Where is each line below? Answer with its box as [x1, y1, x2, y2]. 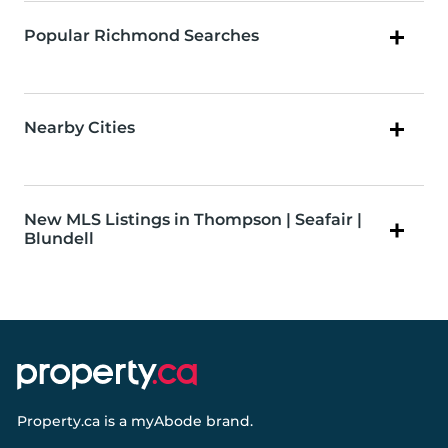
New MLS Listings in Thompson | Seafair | [24, 210, 362, 230]
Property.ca [17, 412, 100, 431]
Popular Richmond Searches [24, 26, 259, 46]
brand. [202, 412, 253, 431]
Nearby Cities [24, 118, 135, 138]
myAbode [131, 412, 202, 431]
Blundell [24, 229, 94, 249]
